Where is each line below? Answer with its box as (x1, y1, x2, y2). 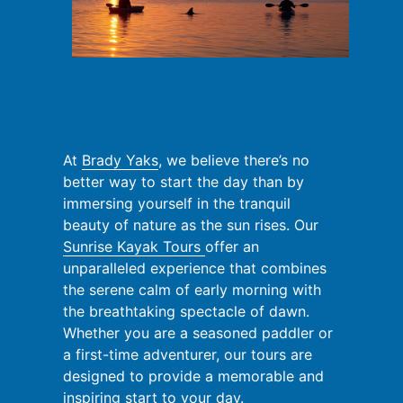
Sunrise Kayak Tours (63, 237, 205, 256)
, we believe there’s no (158, 151, 309, 170)
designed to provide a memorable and (63, 367, 324, 386)
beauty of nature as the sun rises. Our (63, 216, 318, 235)
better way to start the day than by (63, 173, 304, 192)
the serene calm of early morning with (63, 281, 321, 300)
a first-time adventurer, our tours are (63, 345, 312, 364)
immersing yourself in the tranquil (63, 194, 291, 213)
